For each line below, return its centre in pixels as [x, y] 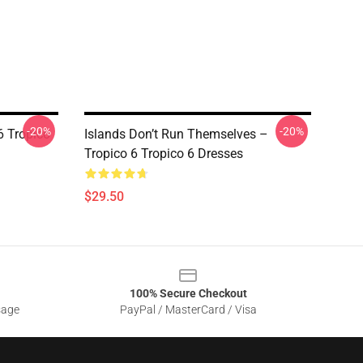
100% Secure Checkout [188, 293]
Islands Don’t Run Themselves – [176, 134]
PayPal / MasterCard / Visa [188, 310]
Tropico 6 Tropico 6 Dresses [164, 154]
